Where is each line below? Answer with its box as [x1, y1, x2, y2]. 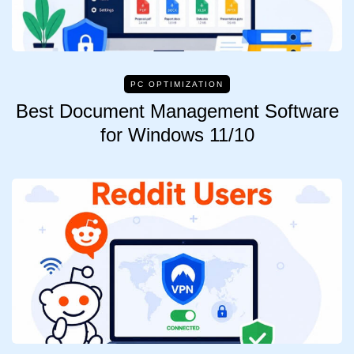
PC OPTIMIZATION [130, 80, 224, 89]
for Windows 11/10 [100, 124, 254, 146]
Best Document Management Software [15, 100, 339, 122]
